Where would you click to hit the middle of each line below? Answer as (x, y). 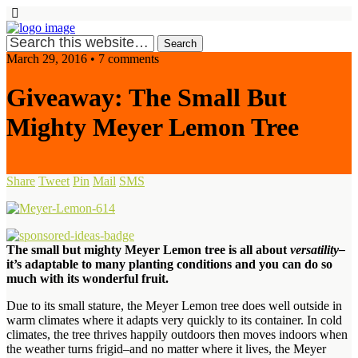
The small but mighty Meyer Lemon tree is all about (147, 249)
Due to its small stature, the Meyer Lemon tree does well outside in (174, 305)
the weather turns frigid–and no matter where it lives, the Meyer (166, 348)
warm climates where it (66, 320)
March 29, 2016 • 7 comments (83, 59)
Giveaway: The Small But (147, 98)
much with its (43, 278)
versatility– (316, 249)
